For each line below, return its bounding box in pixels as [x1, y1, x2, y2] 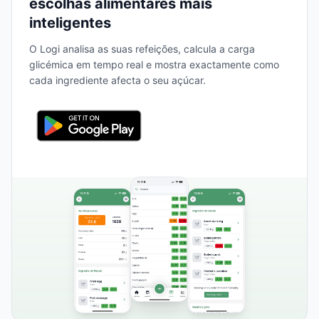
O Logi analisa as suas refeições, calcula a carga [29, 43, 255, 55]
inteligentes [29, 14, 111, 31]
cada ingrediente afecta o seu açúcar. [29, 74, 206, 86]
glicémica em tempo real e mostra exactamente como [29, 58, 279, 70]
